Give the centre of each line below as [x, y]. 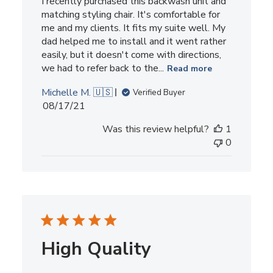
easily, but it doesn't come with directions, [131, 55]
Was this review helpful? [156, 129]
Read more [189, 69]
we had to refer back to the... [102, 69]
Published [84, 105]
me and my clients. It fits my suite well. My [133, 28]
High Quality [96, 249]
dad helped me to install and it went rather [133, 41]
